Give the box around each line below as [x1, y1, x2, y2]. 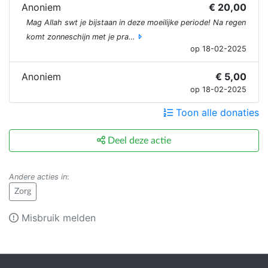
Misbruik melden [19, 211, 96, 224]
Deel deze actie [105, 135, 171, 145]
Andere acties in [9, 172, 67, 181]
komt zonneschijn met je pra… [26, 32, 135, 41]
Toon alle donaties [173, 106, 259, 118]
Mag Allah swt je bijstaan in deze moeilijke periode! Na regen [26, 17, 246, 27]
